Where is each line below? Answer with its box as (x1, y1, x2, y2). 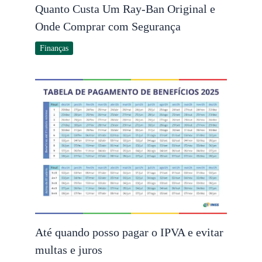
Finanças (40, 43, 68, 53)
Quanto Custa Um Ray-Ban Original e (35, 2, 215, 15)
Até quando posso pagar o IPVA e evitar (35, 226, 223, 239)
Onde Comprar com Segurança (35, 19, 181, 33)
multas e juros (35, 243, 102, 257)
